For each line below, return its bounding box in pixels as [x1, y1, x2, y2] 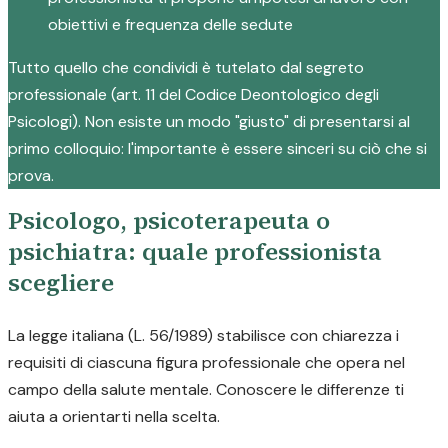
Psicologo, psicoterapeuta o [8, 204, 330, 237]
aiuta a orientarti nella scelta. [8, 406, 220, 427]
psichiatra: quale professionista [8, 235, 382, 268]
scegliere [8, 266, 114, 299]
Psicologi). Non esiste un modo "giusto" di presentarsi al [8, 111, 410, 132]
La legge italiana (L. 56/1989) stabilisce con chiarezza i [8, 325, 399, 346]
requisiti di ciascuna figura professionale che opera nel [8, 352, 405, 373]
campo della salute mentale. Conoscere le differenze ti [8, 379, 404, 400]
